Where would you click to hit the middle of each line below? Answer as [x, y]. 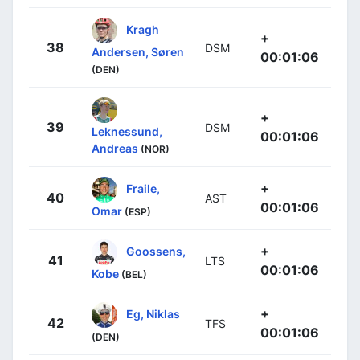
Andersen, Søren [138, 51]
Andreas [115, 148]
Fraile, [143, 188]
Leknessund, [127, 131]
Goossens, [156, 251]
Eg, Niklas [153, 313]
